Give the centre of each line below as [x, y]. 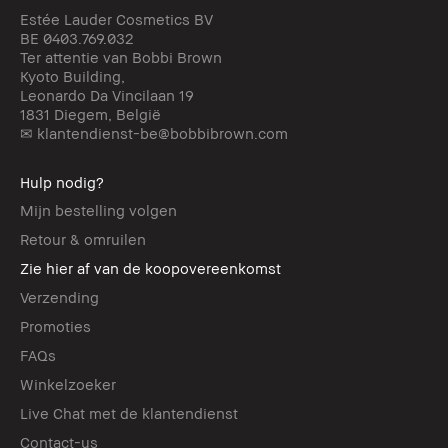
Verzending [59, 297]
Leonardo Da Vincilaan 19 [107, 95]
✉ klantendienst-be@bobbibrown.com [154, 133]
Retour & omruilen [83, 239]
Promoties [55, 326]
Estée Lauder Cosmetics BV [116, 19]
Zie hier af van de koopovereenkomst [150, 268]
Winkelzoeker [68, 384]
